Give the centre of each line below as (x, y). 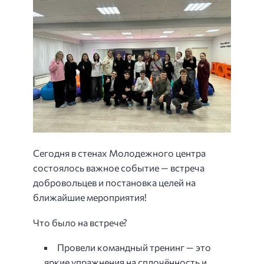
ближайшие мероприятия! (90, 197)
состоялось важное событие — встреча (119, 168)
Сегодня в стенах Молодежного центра (119, 153)
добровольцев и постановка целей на (114, 183)
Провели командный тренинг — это (134, 247)
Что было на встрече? (80, 222)
